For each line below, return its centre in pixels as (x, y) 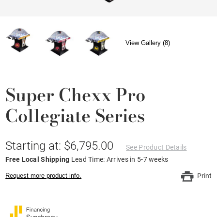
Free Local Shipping (38, 159)
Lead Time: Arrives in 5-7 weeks (120, 159)
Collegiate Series (75, 115)
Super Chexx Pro (76, 94)
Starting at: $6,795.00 (61, 146)
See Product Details (156, 147)
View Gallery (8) (148, 43)
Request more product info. (44, 175)
